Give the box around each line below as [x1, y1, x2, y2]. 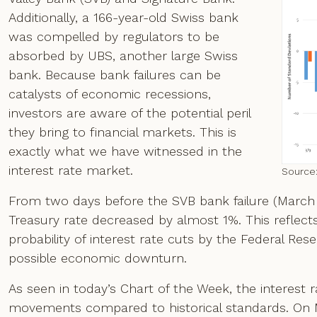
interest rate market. [8, 163, 133, 178]
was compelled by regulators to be [8, 29, 219, 44]
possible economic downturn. [8, 250, 187, 265]
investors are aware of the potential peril [8, 105, 250, 120]
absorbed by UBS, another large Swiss [8, 48, 238, 63]
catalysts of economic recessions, [8, 86, 211, 101]
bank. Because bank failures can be [8, 67, 221, 82]
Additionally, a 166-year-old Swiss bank [8, 10, 238, 25]
